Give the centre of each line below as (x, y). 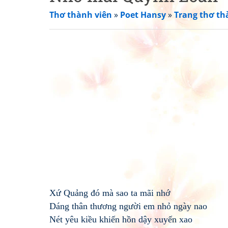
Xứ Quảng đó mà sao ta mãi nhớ (110, 193)
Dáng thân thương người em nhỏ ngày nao (128, 206)
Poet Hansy (143, 15)
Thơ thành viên (81, 15)
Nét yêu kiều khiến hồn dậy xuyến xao (121, 219)
